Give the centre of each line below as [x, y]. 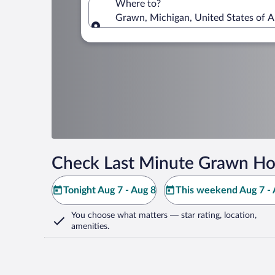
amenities [89, 227]
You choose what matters [119, 215]
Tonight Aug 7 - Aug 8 [110, 190]
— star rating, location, [212, 215]
